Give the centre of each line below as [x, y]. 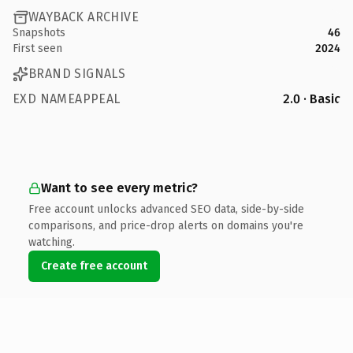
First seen [37, 48]
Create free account [94, 266]
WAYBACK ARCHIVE [84, 17]
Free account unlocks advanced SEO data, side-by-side [166, 209]
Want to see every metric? [119, 188]
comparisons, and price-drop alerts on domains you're [166, 225]
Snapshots [39, 32]
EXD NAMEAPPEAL [67, 98]
